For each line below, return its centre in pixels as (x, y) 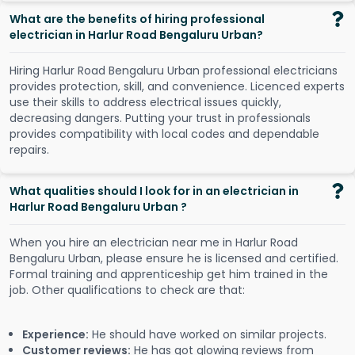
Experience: (55, 335)
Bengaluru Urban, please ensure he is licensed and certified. (174, 259)
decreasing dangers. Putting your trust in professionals (160, 118)
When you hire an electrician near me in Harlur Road (154, 243)
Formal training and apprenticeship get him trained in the (169, 275)
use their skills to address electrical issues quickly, (145, 103)
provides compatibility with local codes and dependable (164, 134)
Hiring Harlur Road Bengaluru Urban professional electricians (174, 71)
